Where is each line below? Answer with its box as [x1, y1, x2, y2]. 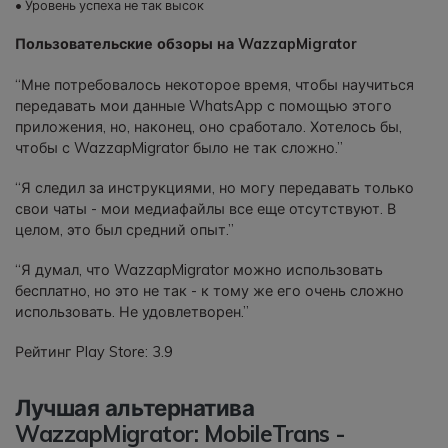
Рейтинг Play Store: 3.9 [15, 343, 173, 362]
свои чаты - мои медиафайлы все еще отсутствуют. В [15, 199, 396, 218]
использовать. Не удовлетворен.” [15, 303, 249, 321]
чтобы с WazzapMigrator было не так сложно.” [15, 138, 343, 157]
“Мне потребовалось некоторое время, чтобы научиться [15, 75, 414, 94]
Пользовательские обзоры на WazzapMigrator [15, 35, 357, 54]
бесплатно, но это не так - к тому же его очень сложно [15, 282, 404, 300]
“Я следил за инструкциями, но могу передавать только [15, 178, 414, 197]
